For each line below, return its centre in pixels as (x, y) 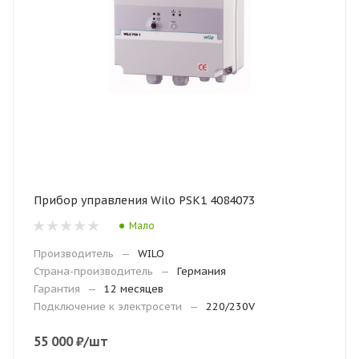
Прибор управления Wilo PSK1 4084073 (144, 200)
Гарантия (57, 289)
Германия (202, 271)
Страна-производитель (93, 271)
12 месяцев (134, 289)
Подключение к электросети (108, 307)
